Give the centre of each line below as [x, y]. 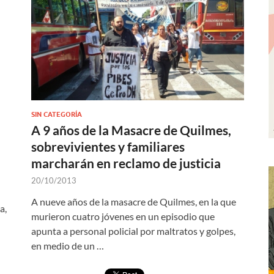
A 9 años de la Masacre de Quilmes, [131, 130]
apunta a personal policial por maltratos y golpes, [133, 231]
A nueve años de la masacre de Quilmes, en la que [134, 201]
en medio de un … [68, 245]
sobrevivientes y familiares [108, 146]
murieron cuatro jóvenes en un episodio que [123, 216]
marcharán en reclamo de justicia [126, 163]
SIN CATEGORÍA [57, 114]
